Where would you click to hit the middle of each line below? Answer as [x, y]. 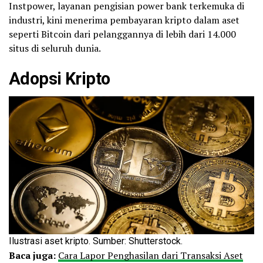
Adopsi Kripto [60, 78]
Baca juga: [32, 255]
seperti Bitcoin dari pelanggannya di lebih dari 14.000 [122, 34]
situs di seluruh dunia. [55, 48]
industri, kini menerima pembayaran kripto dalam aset [124, 20]
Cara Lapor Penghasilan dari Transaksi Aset [151, 255]
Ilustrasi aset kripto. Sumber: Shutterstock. [96, 241]
